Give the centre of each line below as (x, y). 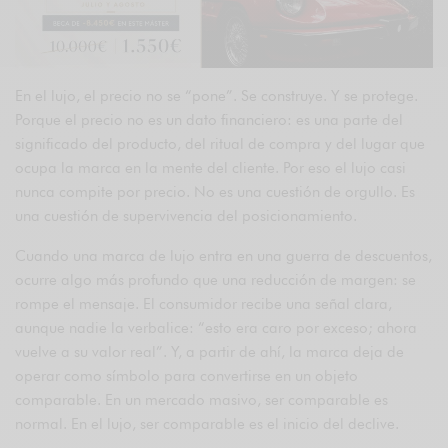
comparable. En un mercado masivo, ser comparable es (202, 400)
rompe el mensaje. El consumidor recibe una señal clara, (204, 304)
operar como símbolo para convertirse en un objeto (187, 376)
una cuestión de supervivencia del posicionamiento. (186, 216)
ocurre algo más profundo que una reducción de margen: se (216, 280)
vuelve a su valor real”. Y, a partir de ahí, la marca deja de (210, 352)
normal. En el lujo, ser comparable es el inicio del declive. (207, 424)
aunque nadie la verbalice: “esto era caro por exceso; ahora (216, 328)
